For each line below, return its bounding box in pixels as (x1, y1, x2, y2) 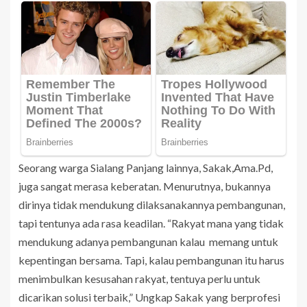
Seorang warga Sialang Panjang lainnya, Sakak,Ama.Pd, (19, 160, 273, 174)
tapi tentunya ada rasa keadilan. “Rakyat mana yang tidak (19, 216, 284, 230)
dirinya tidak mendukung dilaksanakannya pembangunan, (19, 197, 285, 211)
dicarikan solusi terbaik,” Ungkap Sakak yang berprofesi (19, 290, 280, 304)
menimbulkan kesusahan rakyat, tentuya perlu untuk (19, 271, 260, 285)
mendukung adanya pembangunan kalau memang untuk (19, 234, 278, 248)
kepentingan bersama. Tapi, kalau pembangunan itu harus (19, 253, 284, 267)
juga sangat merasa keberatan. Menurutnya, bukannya (19, 179, 271, 193)
